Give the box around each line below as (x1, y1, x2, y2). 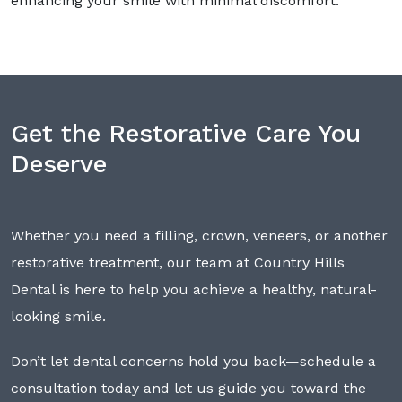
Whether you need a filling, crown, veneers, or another (11, 227, 388, 245)
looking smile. (11, 308, 110, 326)
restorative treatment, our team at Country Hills (11, 254, 345, 272)
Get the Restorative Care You (11, 118, 361, 149)
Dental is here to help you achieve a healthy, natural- (11, 281, 377, 299)
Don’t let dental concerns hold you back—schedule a (11, 353, 376, 371)
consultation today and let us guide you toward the (11, 380, 366, 398)
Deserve (11, 149, 107, 179)
